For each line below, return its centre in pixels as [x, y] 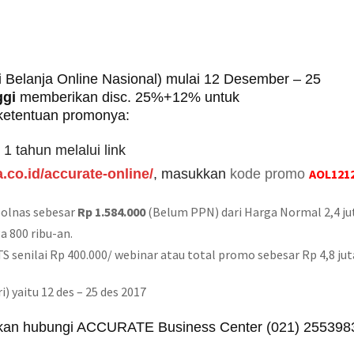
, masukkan [192, 174]
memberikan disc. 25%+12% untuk [128, 97]
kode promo [269, 174]
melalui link [90, 150]
